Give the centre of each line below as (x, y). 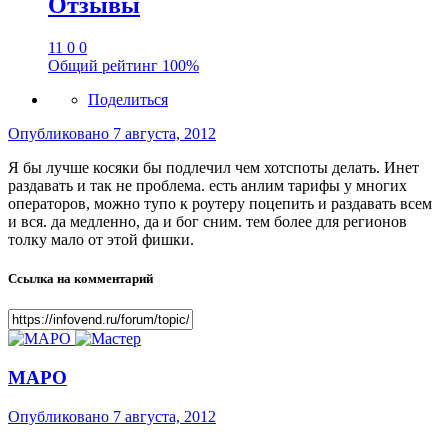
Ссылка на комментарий (80, 279)
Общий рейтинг (105, 66)
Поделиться (128, 100)
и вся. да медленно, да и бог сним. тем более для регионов (207, 222)
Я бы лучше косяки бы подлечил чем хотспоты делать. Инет (213, 168)
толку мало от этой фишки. (101, 240)
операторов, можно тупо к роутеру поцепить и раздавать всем (220, 204)
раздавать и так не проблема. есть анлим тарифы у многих (207, 186)
